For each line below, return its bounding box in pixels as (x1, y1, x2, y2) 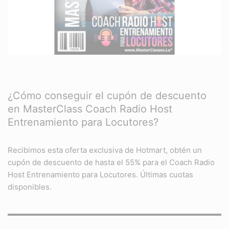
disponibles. (8, 182, 52, 192)
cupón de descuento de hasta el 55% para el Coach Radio (8, 157, 215, 168)
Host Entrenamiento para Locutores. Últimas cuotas (8, 170, 193, 180)
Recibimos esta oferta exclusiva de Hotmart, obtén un (8, 145, 202, 155)
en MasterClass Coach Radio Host (8, 103, 172, 116)
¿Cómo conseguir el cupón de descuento (8, 89, 207, 102)
